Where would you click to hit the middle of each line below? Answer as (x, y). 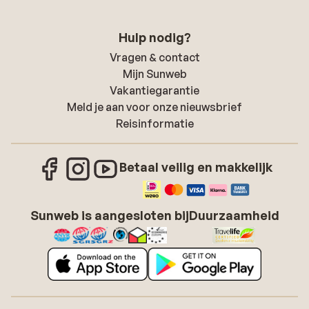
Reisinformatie (154, 123)
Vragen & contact (154, 57)
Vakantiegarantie (154, 90)
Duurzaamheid (234, 215)
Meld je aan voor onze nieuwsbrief (154, 107)
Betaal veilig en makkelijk (196, 167)
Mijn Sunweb (154, 73)
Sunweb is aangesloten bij (109, 215)
